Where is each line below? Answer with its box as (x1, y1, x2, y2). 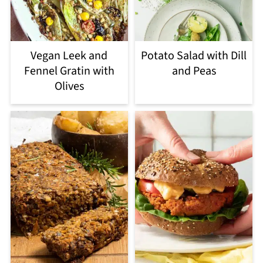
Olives (54, 78, 84, 95)
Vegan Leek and (31, 48, 108, 65)
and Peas (171, 63, 216, 80)
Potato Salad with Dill (141, 48, 247, 65)
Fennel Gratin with (23, 63, 114, 80)
